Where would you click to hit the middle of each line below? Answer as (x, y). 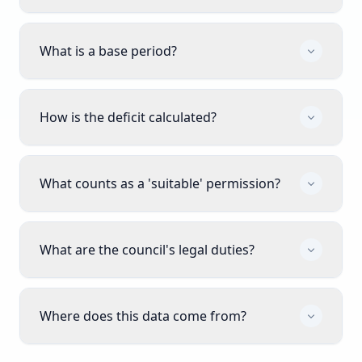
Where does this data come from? (143, 316)
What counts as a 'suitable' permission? (160, 183)
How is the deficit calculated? (128, 117)
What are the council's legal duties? (147, 250)
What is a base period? (108, 51)
